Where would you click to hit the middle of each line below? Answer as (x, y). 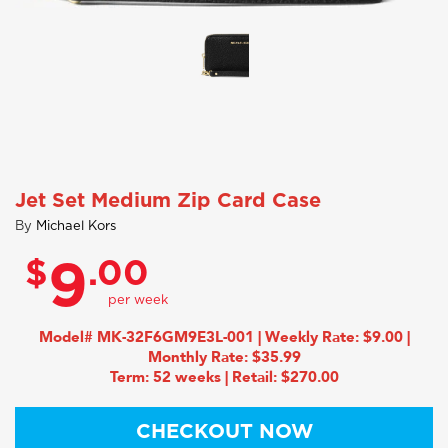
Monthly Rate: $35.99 (224, 357)
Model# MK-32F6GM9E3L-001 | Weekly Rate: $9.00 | (224, 337)
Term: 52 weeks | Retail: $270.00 (224, 377)
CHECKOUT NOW (224, 432)
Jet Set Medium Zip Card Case (168, 201)
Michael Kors (76, 226)
